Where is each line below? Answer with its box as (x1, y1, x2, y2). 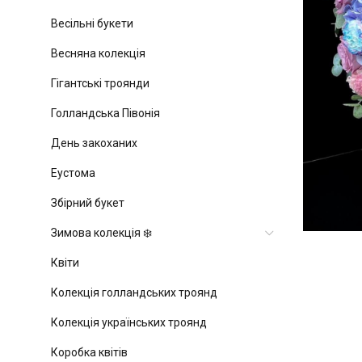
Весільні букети (50, 17, 133, 30)
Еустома (50, 166, 95, 179)
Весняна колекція (50, 47, 145, 60)
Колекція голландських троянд (50, 286, 217, 299)
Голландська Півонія (50, 107, 160, 120)
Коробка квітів (50, 346, 128, 359)
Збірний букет (50, 196, 124, 209)
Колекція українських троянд (50, 316, 207, 329)
